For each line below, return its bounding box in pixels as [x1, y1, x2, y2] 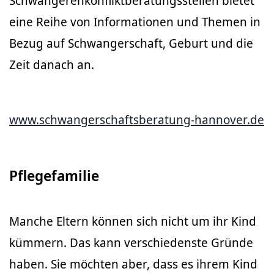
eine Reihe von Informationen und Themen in [9, 13, 261, 30]
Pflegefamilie [9, 165, 99, 185]
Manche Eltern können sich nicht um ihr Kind [9, 213, 256, 229]
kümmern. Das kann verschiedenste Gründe [9, 234, 253, 251]
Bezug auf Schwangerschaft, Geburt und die [9, 35, 253, 51]
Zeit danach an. [9, 56, 94, 73]
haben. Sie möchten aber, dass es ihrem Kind [9, 256, 257, 272]
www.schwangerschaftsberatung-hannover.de [9, 111, 264, 128]
